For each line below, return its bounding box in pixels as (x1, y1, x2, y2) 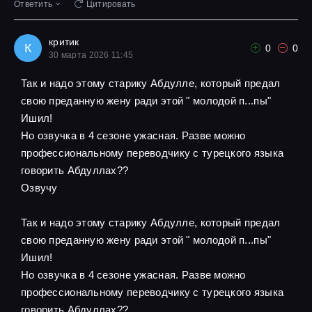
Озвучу (21, 182, 58, 194)
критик (49, 36, 79, 47)
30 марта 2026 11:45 (49, 50, 134, 60)
